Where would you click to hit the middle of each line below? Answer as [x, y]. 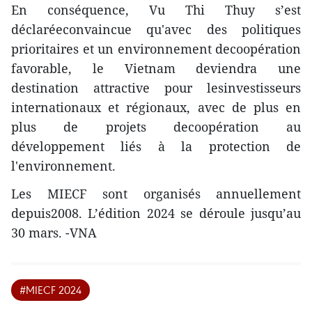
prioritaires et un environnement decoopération [156, 49]
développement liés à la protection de [156, 147]
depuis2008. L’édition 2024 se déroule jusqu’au [156, 213]
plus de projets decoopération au [156, 127]
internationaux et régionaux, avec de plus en [156, 108]
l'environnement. [63, 166]
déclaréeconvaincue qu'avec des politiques [156, 30]
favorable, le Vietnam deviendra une [156, 69]
